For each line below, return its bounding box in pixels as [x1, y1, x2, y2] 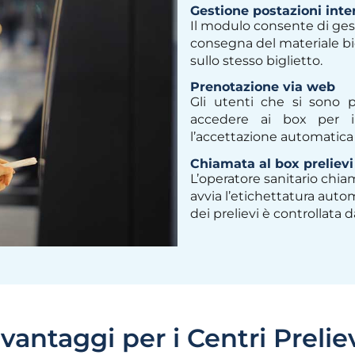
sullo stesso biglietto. [190, 52, 323, 68]
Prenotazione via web [190, 79, 335, 95]
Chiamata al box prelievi [190, 155, 353, 171]
